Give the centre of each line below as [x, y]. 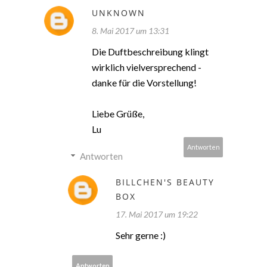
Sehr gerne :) [141, 235]
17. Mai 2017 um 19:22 [157, 215]
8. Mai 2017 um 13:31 [131, 31]
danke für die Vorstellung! [144, 83]
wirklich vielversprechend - [147, 67]
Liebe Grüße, [118, 114]
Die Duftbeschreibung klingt [150, 52]
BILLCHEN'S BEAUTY [165, 182]
